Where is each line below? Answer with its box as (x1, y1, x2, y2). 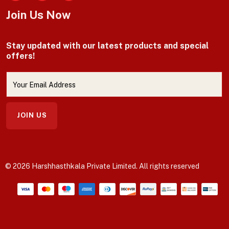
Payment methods (15, 178, 85, 189)
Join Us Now (6, 8, 71, 21)
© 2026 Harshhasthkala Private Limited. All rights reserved (5, 162, 199, 170)
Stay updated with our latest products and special (6, 40, 209, 51)
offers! (6, 51, 35, 61)
